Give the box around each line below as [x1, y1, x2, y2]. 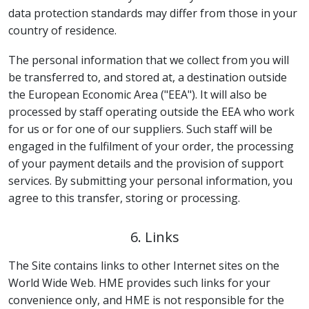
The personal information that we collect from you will [8, 52, 289, 68]
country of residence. [8, 23, 117, 38]
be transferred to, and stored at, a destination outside [8, 70, 287, 85]
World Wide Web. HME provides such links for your [8, 275, 270, 290]
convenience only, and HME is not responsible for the [8, 292, 284, 308]
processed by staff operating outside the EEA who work [8, 104, 295, 119]
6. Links [130, 228, 179, 246]
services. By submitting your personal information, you [8, 173, 292, 188]
